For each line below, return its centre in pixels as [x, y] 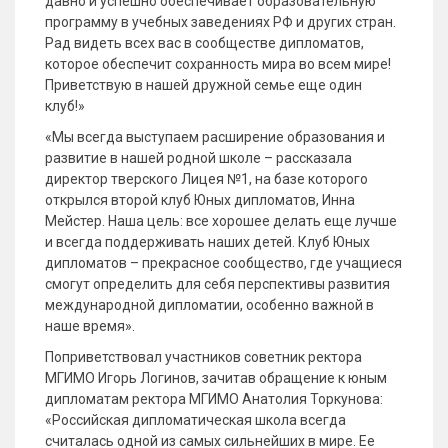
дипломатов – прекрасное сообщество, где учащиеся [223, 263]
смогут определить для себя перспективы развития [217, 284]
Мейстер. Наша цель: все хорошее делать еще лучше [221, 221]
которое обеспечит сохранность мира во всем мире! [218, 64]
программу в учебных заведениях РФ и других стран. [220, 22]
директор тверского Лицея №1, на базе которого [206, 179]
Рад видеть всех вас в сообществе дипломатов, [204, 43]
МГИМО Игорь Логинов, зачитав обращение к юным [216, 378]
